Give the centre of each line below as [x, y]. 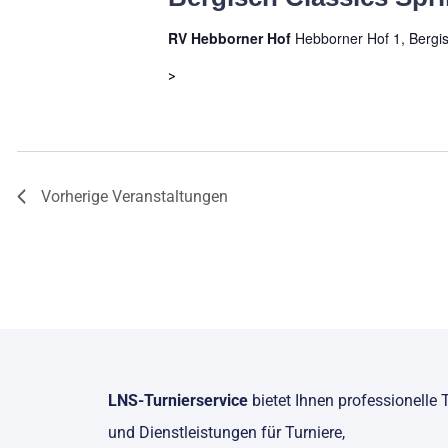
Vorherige [76, 196]
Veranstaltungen [170, 196]
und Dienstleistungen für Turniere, [226, 433]
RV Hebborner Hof [231, 38]
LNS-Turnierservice [177, 401]
